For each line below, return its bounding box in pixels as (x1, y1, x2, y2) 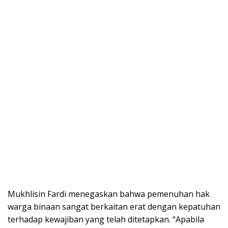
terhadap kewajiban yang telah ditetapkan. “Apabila (8, 213, 204, 225)
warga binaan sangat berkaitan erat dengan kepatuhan (8, 201, 220, 212)
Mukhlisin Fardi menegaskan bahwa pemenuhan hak (8, 188, 210, 199)
